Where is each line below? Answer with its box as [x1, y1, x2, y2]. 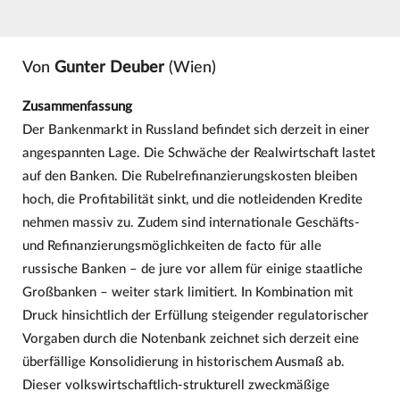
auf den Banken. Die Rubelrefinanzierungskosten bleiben [21, 169, 357, 183]
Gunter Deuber [54, 60, 164, 76]
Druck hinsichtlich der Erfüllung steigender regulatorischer [21, 308, 369, 322]
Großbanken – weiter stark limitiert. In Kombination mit [21, 285, 353, 299]
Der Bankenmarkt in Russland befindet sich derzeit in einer [21, 122, 370, 137]
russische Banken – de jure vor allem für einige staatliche [21, 262, 362, 276]
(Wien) [163, 60, 216, 76]
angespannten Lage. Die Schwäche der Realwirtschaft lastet [21, 146, 375, 160]
